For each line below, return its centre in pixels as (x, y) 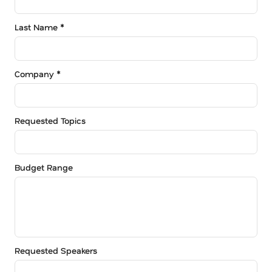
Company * (38, 73)
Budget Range (44, 167)
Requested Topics (50, 120)
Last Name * (39, 27)
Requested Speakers (56, 250)
